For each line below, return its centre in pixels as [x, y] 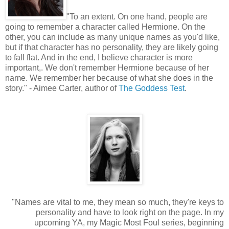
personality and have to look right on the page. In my [130, 212]
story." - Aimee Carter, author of [62, 88]
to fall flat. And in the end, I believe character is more [99, 57]
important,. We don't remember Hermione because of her [107, 67]
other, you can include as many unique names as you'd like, [112, 37]
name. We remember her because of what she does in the [109, 78]
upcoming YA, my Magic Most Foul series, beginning [129, 222]
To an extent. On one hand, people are [139, 16]
